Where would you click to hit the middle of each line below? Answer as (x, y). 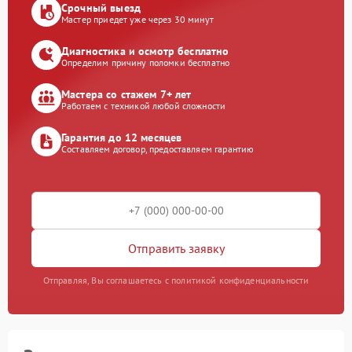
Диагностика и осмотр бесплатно (145, 51)
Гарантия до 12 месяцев (122, 137)
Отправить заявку (176, 248)
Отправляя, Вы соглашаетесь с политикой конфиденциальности (176, 280)
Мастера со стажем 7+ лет (126, 94)
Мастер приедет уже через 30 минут (137, 19)
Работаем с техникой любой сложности (144, 105)
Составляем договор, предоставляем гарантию (158, 148)
